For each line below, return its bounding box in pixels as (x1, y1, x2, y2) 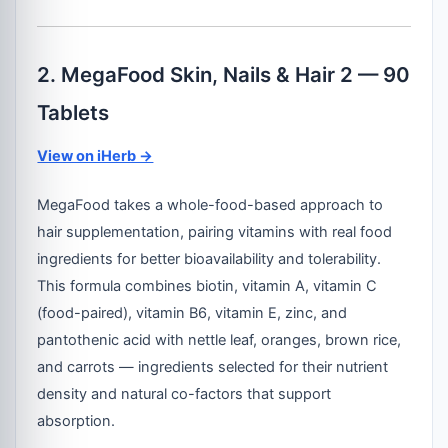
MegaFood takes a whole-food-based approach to (37, 195, 384, 214)
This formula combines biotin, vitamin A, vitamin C (37, 276, 378, 295)
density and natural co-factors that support (37, 384, 332, 403)
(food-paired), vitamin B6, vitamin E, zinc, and (37, 303, 348, 322)
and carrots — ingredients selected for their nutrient (37, 357, 389, 376)
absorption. (37, 411, 116, 430)
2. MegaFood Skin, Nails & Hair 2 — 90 (37, 61, 411, 87)
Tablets (37, 99, 110, 125)
